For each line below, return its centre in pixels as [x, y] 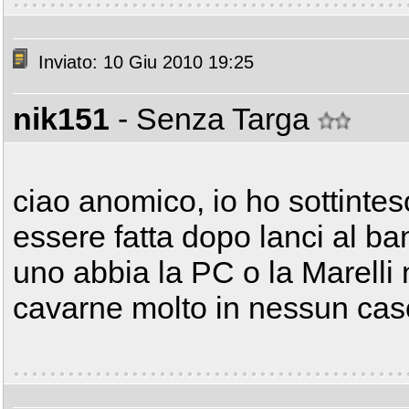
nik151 [61, 119]
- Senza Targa [218, 119]
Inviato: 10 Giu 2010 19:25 [143, 63]
